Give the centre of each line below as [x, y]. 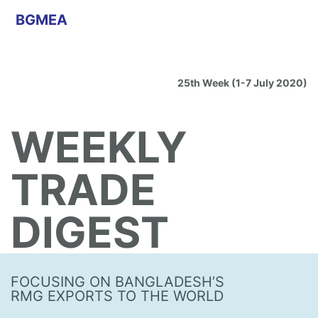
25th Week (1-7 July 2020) [242, 83]
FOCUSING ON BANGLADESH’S [117, 282]
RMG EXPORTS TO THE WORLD [117, 296]
